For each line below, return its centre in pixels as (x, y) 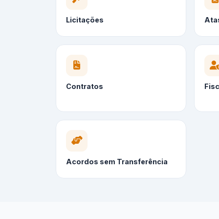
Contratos (85, 87)
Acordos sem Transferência (117, 162)
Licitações (85, 20)
